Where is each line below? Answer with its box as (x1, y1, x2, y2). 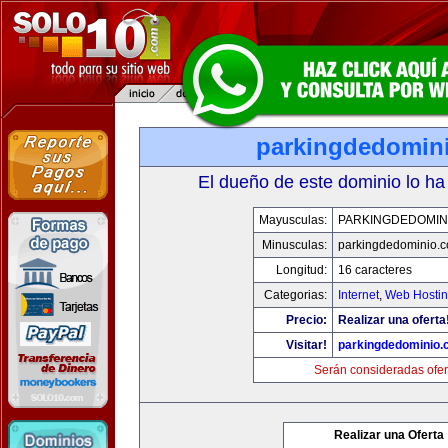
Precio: (286, 313, 327, 327)
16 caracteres (338, 263, 412, 277)
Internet (338, 288, 379, 302)
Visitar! (286, 338, 327, 352)
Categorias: (264, 288, 327, 302)
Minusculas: (262, 238, 327, 252)
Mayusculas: (259, 213, 327, 227)
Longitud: (276, 263, 327, 277)
